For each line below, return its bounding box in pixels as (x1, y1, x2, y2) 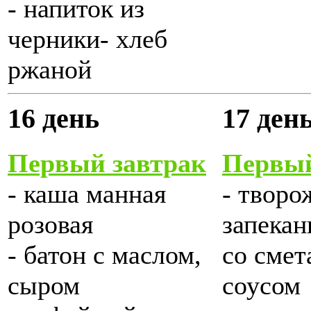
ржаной (8, 55, 92, 85)
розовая (8, 210, 93, 239)
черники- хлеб (8, 24, 167, 54)
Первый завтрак (8, 149, 206, 178)
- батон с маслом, (8, 240, 201, 270)
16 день (8, 103, 99, 135)
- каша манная (8, 179, 166, 209)
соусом (222, 271, 301, 301)
